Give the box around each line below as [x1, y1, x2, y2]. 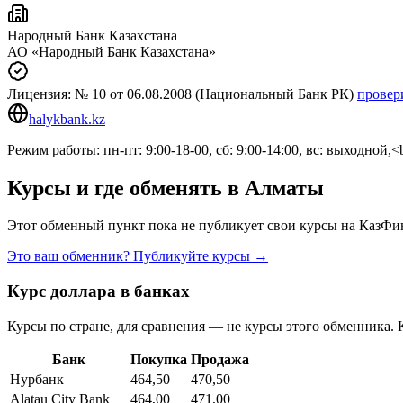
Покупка [130, 351, 187, 367]
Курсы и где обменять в [7, 175, 245, 200]
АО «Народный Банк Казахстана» [7, 43, 216, 59]
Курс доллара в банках [7, 282, 190, 301]
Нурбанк [10, 371, 64, 387]
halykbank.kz [29, 111, 105, 127]
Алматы [245, 175, 324, 200]
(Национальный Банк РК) [192, 85, 354, 102]
